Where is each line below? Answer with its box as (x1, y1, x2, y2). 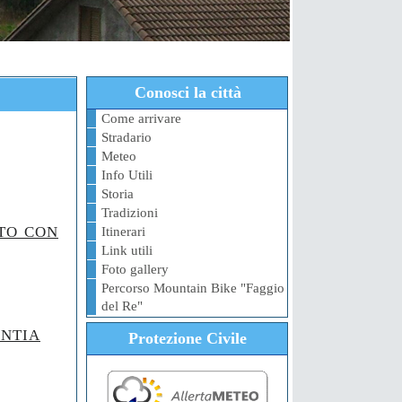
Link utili (101, 243, 153, 258)
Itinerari (101, 224, 145, 239)
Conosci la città (134, 83, 241, 101)
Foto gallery (101, 262, 169, 276)
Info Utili (101, 168, 153, 182)
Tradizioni (101, 205, 158, 220)
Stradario (101, 130, 152, 144)
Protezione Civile (128, 329, 247, 347)
